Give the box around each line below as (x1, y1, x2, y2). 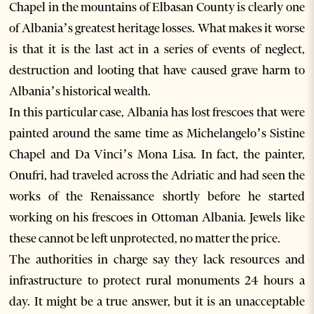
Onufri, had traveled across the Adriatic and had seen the (9, 168, 305, 184)
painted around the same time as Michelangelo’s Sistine (9, 125, 305, 142)
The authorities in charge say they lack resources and (9, 252, 305, 268)
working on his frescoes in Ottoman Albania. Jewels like (9, 210, 305, 226)
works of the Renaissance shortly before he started (9, 189, 305, 205)
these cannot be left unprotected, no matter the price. (9, 231, 281, 247)
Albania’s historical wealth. (9, 83, 151, 100)
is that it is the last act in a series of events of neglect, (9, 41, 305, 57)
